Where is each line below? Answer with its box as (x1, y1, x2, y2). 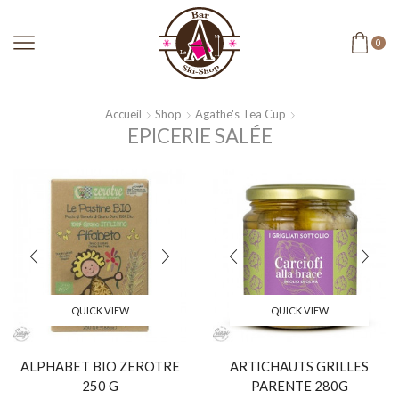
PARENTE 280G (250, 377, 348, 394)
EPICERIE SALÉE (126, 123, 273, 148)
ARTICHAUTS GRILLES (230, 357, 369, 374)
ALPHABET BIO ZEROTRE (20, 357, 180, 374)
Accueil (104, 106, 142, 121)
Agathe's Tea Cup (194, 106, 286, 121)
